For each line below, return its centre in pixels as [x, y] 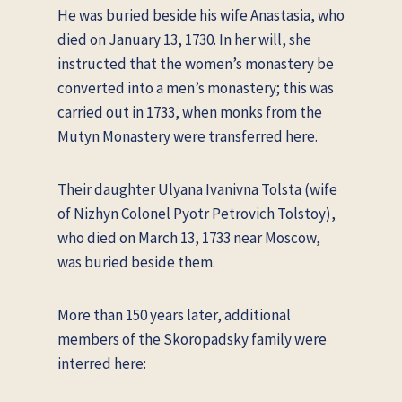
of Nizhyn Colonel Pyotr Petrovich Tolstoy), [197, 213]
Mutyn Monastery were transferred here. [188, 136]
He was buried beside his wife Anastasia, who [201, 15]
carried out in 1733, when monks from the [190, 112]
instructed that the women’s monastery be [196, 63]
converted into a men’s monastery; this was [196, 87]
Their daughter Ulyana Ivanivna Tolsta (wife [197, 189]
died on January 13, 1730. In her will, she [184, 39]
